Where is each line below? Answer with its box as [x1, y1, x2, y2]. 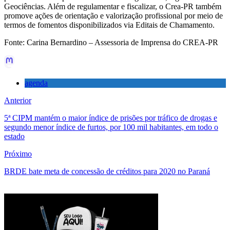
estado [4, 131, 25, 141]
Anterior [4, 95, 31, 105]
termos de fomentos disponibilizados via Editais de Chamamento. [4, 20, 215, 29]
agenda [25, 78, 48, 87]
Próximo [4, 149, 32, 158]
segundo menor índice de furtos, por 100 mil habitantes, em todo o [4, 122, 218, 131]
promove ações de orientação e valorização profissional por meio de [4, 11, 223, 20]
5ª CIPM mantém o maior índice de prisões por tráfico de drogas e [4, 113, 217, 122]
